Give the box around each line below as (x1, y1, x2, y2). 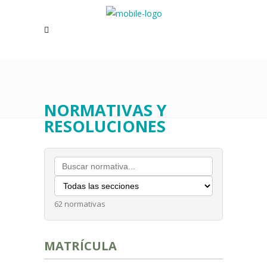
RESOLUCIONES (44, 115, 166, 137)
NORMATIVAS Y (44, 99, 166, 121)
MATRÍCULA (44, 238, 117, 254)
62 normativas (54, 198, 105, 209)
